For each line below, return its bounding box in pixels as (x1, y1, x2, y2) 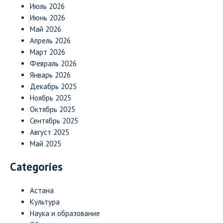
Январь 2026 (30, 70, 71, 80)
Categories (10, 159, 63, 174)
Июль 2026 (30, 1, 65, 11)
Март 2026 (30, 47, 65, 57)
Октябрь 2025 (30, 104, 75, 114)
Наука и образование (30, 209, 100, 219)
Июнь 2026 (30, 12, 65, 22)
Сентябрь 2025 (30, 115, 78, 125)
